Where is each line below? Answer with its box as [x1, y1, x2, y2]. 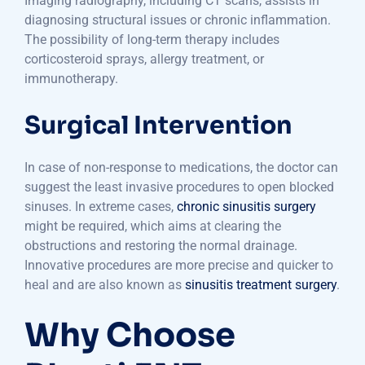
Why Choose [24, 314, 235, 357]
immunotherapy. [24, 71, 118, 87]
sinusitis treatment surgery [185, 277, 336, 293]
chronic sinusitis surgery [177, 199, 316, 215]
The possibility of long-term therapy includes [24, 32, 279, 48]
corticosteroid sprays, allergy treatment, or [24, 51, 264, 68]
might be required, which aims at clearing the [24, 218, 281, 235]
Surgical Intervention [24, 110, 292, 142]
